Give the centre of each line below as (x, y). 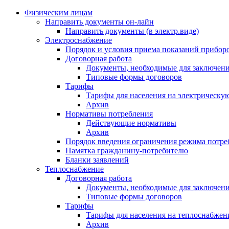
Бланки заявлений (97, 160)
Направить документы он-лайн (99, 22)
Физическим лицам (59, 13)
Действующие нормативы (131, 123)
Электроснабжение (78, 40)
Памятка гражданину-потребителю (127, 151)
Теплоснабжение (74, 169)
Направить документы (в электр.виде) (132, 31)
